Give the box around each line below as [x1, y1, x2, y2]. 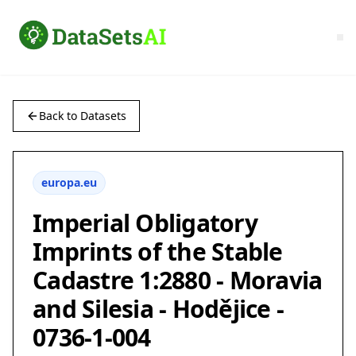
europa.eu [41, 175, 97, 191]
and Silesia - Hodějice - [33, 292, 284, 326]
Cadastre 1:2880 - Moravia [33, 264, 323, 297]
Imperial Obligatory [33, 207, 257, 240]
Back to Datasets [39, 108, 126, 124]
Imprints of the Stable [33, 235, 283, 269]
